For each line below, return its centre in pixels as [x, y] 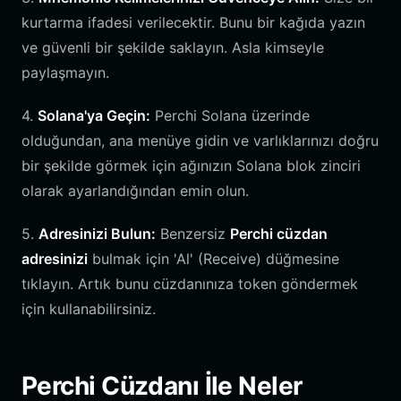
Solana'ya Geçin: [94, 115]
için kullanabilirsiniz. [89, 309]
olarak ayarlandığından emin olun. [135, 191]
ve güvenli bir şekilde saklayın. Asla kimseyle [173, 47]
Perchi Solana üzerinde [230, 115]
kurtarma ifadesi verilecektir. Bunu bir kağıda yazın [193, 22]
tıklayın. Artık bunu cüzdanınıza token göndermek [190, 284]
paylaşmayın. [65, 73]
